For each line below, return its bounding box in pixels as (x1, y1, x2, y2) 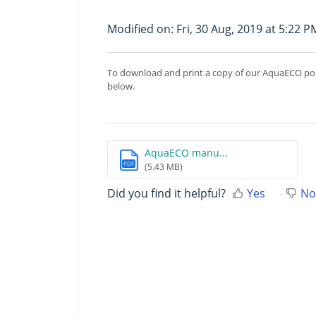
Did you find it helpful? (107, 185, 226, 201)
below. (107, 79, 137, 92)
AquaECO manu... (145, 145, 228, 159)
